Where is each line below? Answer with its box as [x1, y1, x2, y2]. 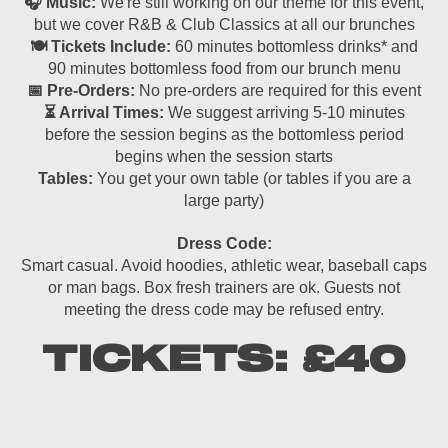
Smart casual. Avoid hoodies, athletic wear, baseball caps [21, 256, 427, 274]
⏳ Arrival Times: [43, 104, 168, 121]
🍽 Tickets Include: [30, 38, 175, 55]
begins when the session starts [115, 148, 333, 165]
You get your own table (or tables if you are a [96, 170, 411, 187]
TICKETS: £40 [42, 341, 406, 378]
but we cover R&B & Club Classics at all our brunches [33, 16, 415, 33]
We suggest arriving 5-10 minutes [167, 104, 405, 121]
